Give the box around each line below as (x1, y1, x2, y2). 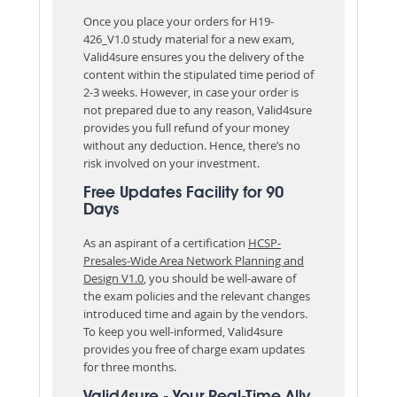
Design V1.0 (83, 269, 144, 286)
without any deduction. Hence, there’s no (83, 136, 300, 153)
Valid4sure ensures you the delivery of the (83, 48, 304, 65)
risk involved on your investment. (83, 154, 260, 171)
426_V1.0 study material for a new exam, (83, 30, 294, 47)
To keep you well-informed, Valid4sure (83, 323, 283, 339)
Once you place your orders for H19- (83, 12, 274, 29)
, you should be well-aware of (144, 269, 296, 286)
